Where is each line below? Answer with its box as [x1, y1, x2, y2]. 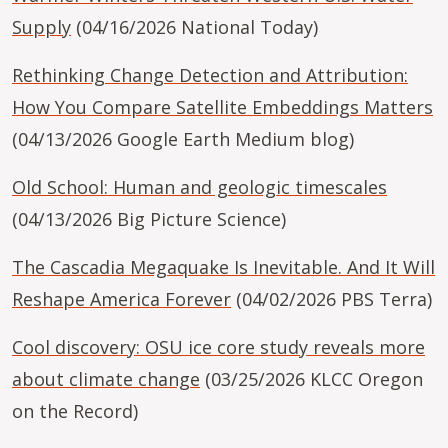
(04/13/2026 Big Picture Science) [12, 207, 286, 231]
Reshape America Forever [12, 287, 231, 311]
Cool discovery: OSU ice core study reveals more [12, 335, 425, 359]
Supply [12, 15, 71, 39]
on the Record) [12, 399, 138, 423]
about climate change [12, 367, 200, 391]
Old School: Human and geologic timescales [12, 175, 387, 199]
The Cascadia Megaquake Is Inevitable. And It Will [12, 255, 435, 279]
